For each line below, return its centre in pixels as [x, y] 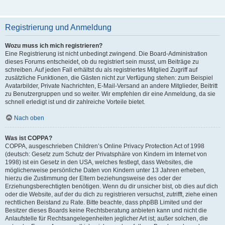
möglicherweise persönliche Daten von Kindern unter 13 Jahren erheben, [105, 170]
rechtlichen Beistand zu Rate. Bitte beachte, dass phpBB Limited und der [104, 202]
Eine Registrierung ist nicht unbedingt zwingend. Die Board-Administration [106, 53]
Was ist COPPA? [29, 138]
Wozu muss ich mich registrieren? [54, 45]
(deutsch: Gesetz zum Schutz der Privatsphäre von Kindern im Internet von [106, 154]
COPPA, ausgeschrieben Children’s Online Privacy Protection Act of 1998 [105, 146]
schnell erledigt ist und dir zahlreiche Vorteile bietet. [75, 102]
